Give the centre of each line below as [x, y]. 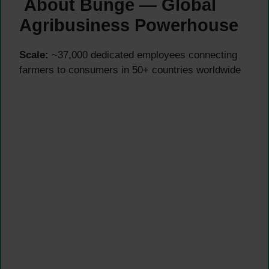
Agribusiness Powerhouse [129, 25]
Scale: [34, 55]
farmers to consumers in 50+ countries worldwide [130, 70]
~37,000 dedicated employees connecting [143, 55]
